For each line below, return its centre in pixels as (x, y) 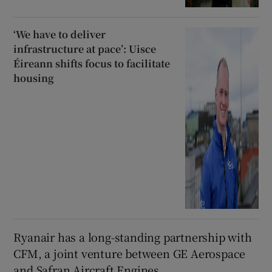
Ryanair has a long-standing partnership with (133, 236)
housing (34, 78)
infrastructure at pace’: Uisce (85, 49)
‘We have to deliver (60, 35)
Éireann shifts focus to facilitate (92, 64)
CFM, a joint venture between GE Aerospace (130, 253)
